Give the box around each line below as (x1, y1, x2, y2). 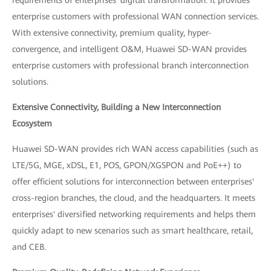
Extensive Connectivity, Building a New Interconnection (12, 102, 221, 112)
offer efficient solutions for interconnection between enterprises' (12, 176, 254, 186)
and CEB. (12, 241, 46, 252)
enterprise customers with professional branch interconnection (12, 60, 249, 70)
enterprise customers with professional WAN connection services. (12, 11, 259, 21)
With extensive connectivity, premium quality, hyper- (12, 27, 212, 38)
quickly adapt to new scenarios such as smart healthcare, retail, (12, 225, 253, 235)
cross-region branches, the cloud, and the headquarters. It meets (12, 192, 255, 203)
